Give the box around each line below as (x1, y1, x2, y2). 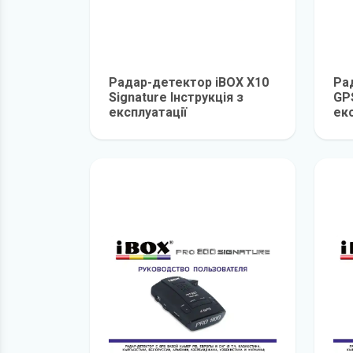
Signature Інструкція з (109, 90, 243, 105)
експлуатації (109, 105, 187, 120)
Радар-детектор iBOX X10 (109, 75, 269, 90)
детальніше (191, 122, 262, 137)
